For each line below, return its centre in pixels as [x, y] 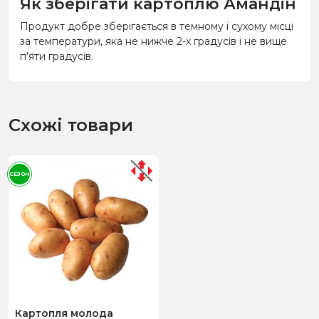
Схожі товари [71, 125]
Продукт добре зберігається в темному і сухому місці [157, 26]
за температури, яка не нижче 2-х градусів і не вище [153, 41]
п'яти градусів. [57, 56]
